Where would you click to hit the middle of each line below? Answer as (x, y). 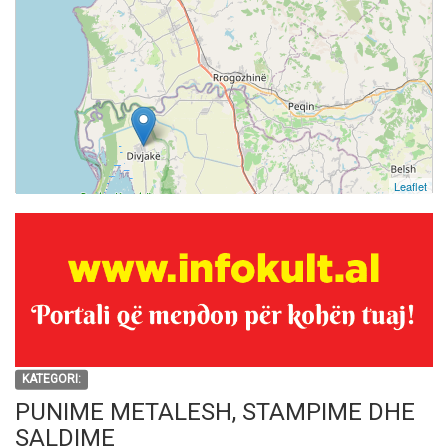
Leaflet (410, 186)
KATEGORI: (52, 378)
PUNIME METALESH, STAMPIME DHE (215, 411)
